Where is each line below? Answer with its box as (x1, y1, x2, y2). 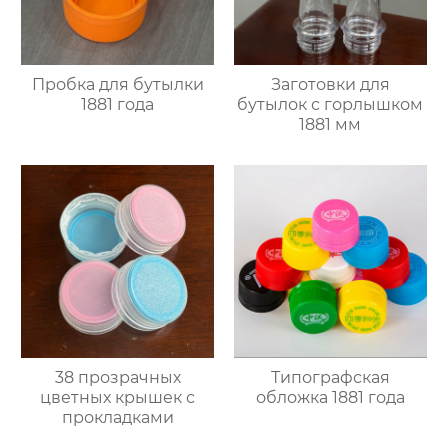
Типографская (270, 368, 390, 388)
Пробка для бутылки (31, 75, 204, 95)
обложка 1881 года (255, 388, 405, 408)
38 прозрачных (54, 368, 181, 388)
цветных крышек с (40, 388, 196, 408)
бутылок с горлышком (237, 95, 424, 115)
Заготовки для (270, 75, 390, 95)
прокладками (61, 408, 174, 428)
